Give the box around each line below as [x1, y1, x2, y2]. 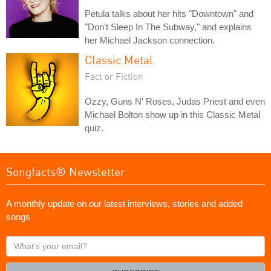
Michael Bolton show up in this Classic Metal [85, 109, 260, 120]
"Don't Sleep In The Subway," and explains [85, 21, 252, 32]
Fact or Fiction [85, 70, 143, 82]
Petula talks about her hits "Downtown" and [85, 8, 253, 19]
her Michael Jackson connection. [85, 34, 215, 45]
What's [5, 236, 34, 247]
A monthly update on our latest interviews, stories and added [6, 198, 243, 209]
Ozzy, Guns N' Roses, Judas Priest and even [85, 96, 265, 106]
